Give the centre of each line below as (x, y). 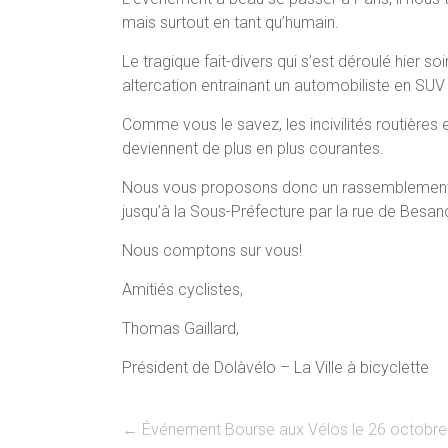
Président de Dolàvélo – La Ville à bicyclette (275, 367)
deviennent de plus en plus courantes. (253, 148)
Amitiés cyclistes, (182, 289)
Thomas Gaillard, (180, 328)
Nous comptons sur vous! (212, 250)
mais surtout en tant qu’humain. (230, 22)
